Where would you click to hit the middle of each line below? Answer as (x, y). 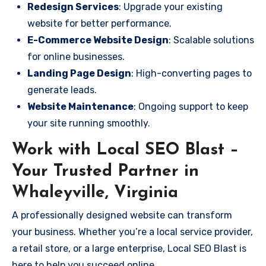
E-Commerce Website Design (98, 40)
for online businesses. (76, 56)
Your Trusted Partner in (105, 171)
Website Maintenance (80, 106)
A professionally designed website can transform (122, 215)
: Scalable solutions (211, 40)
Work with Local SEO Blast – (125, 150)
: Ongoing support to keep (191, 106)
